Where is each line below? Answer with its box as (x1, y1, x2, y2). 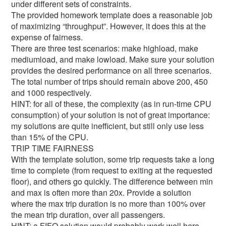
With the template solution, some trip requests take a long (11, 153, 215, 165)
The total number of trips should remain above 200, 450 (11, 76, 208, 87)
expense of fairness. (11, 31, 83, 43)
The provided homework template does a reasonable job (11, 9, 213, 21)
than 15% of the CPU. (11, 131, 89, 143)
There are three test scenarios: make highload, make (11, 42, 199, 54)
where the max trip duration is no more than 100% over (11, 198, 206, 209)
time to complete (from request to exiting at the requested (11, 164, 213, 176)
